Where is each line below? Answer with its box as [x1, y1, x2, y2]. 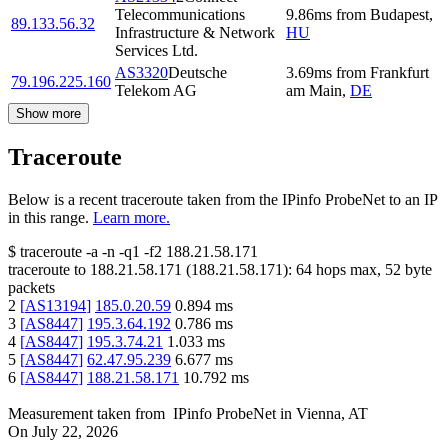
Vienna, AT [296, 405, 368, 423]
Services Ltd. [115, 42, 198, 60]
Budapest [370, 6, 429, 24]
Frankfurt [370, 64, 429, 82]
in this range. [8, 209, 89, 227]
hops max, [312, 261, 385, 279]
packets [8, 279, 55, 297]
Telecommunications [115, 6, 245, 24]
